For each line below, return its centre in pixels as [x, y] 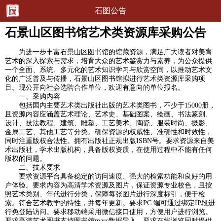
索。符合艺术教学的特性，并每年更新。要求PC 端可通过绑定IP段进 [110, 203]
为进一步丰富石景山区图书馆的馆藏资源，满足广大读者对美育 [109, 52]
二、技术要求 [33, 167]
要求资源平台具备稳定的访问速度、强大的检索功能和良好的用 [109, 176]
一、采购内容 [33, 96]
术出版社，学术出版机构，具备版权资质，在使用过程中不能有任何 [109, 150]
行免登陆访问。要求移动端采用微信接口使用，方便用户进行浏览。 [109, 212]
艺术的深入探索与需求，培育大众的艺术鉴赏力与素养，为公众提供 [109, 61]
